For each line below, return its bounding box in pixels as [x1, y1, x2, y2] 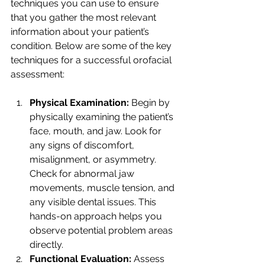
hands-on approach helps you [30, 211, 164, 222]
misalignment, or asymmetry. [30, 154, 159, 166]
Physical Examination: [30, 97, 131, 109]
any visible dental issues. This [30, 196, 159, 208]
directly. [30, 239, 63, 251]
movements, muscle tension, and [30, 182, 177, 194]
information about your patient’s [11, 26, 151, 38]
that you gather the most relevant [11, 12, 159, 24]
